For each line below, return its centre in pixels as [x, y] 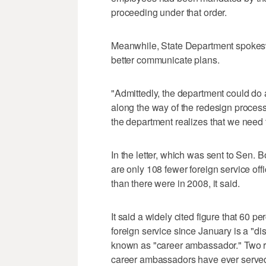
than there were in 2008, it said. [175, 183]
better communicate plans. [165, 60]
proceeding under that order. [169, 12]
